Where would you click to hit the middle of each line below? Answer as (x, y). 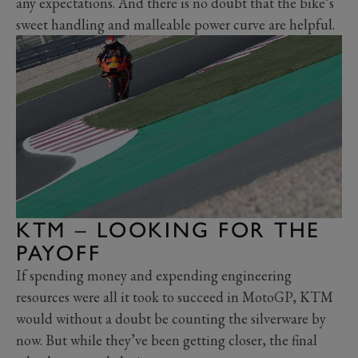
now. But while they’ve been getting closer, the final (167, 340)
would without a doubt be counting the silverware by (171, 319)
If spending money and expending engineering (154, 276)
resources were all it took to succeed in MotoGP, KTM (175, 297)
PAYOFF (59, 253)
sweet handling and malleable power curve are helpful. (175, 24)
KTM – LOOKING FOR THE (168, 230)
